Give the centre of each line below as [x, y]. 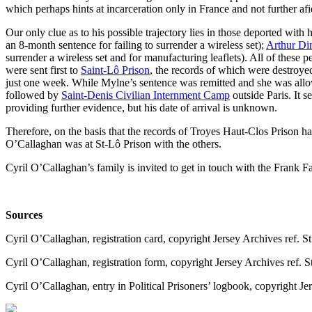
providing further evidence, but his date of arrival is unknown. [141, 107]
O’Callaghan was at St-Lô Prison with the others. [114, 143]
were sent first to [43, 70]
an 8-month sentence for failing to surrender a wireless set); [136, 45]
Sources [24, 214]
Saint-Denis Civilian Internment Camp [146, 95]
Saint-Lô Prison [115, 70]
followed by [33, 95]
